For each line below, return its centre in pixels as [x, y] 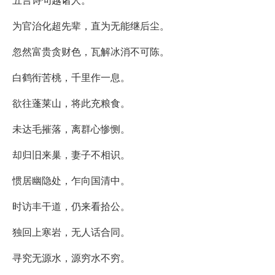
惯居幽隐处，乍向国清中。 [71, 180]
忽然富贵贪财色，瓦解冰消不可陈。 [91, 51]
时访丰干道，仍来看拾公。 [71, 206]
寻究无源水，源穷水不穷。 [71, 257]
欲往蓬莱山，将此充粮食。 [71, 103]
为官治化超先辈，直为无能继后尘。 [91, 25]
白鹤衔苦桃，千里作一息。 [71, 77]
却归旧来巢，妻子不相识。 [71, 154]
